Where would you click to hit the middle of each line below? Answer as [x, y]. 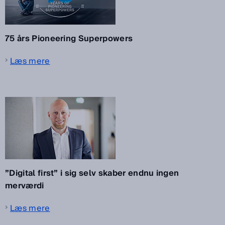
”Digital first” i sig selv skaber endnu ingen [92, 173]
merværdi [25, 186]
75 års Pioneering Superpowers [69, 38]
